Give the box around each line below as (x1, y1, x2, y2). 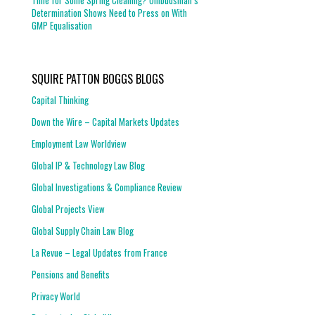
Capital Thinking (32, 93, 89, 107)
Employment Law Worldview (32, 136, 127, 150)
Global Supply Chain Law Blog (32, 224, 134, 238)
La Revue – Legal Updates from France (32, 245, 168, 259)
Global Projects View (32, 202, 105, 216)
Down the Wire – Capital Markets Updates (32, 115, 180, 129)
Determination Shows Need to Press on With (32, 6, 188, 20)
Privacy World (32, 289, 81, 303)
